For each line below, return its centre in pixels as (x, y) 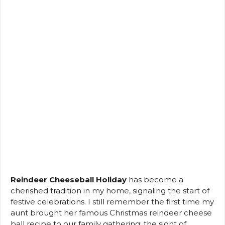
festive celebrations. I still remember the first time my (112, 202)
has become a (155, 180)
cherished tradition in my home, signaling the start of (110, 191)
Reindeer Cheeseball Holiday (69, 180)
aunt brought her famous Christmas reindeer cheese (111, 213)
